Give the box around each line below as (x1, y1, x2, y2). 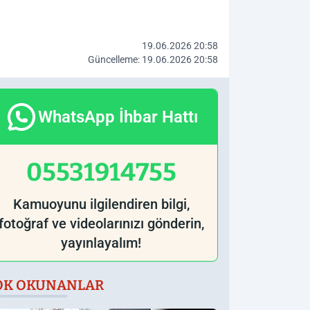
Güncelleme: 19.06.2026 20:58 (88, 54, 218, 65)
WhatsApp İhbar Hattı (37, 107, 198, 127)
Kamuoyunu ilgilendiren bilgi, (12, 196, 190, 212)
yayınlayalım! (61, 235, 141, 251)
